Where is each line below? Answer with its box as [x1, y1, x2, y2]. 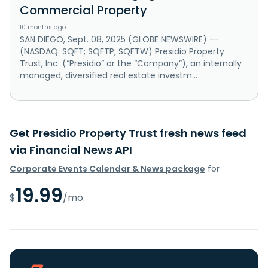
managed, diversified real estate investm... [20, 69, 197, 81]
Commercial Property [20, 1, 147, 19]
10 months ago [20, 22, 66, 32]
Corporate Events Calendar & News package [10, 162, 205, 175]
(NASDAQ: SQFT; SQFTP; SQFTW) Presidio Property [20, 45, 224, 57]
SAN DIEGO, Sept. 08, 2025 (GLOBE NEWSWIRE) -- [20, 33, 219, 45]
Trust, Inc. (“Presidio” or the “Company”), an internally [20, 57, 242, 69]
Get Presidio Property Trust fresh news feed [10, 125, 246, 141]
